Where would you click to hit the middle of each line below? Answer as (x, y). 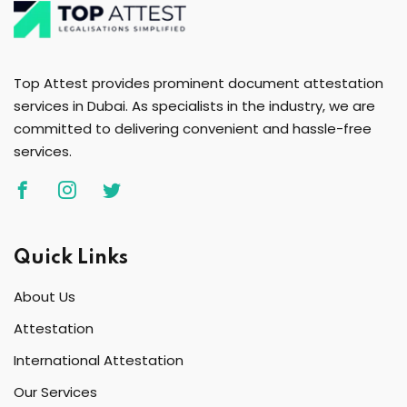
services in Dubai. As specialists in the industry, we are (194, 105)
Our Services (55, 392)
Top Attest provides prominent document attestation (199, 83)
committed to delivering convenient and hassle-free (193, 128)
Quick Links (71, 258)
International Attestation (99, 360)
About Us (45, 296)
